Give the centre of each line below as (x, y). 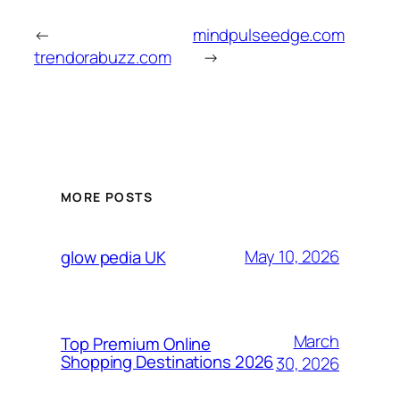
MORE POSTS (107, 196)
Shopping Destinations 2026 (167, 361)
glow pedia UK (113, 257)
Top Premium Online (136, 343)
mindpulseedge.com (269, 35)
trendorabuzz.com (103, 58)
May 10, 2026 (292, 257)
